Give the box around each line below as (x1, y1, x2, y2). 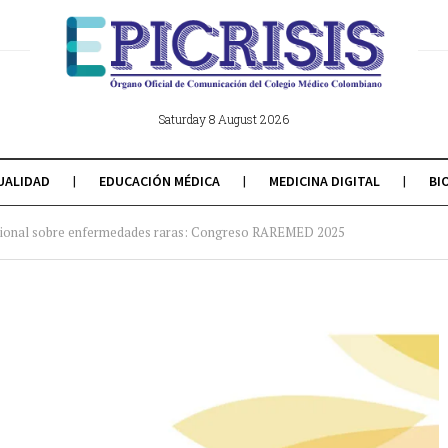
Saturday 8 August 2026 (159, 111, 289, 127)
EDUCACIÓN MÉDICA (98, 172, 220, 190)
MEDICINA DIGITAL (268, 172, 380, 190)
